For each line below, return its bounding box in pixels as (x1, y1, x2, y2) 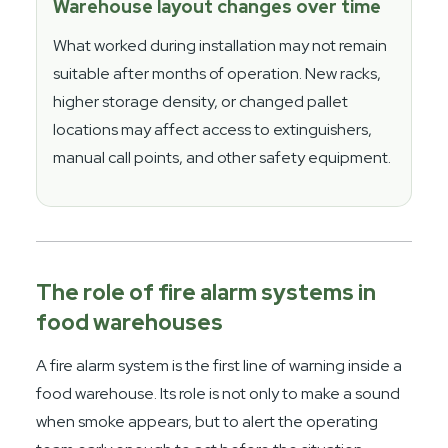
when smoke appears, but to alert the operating (36, 410, 379, 432)
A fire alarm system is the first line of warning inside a (36, 354, 403, 376)
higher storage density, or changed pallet (53, 90, 349, 112)
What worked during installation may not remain (53, 34, 388, 56)
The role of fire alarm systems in (36, 277, 377, 307)
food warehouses (36, 307, 224, 337)
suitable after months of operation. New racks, (53, 62, 382, 84)
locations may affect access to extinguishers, (53, 118, 373, 140)
